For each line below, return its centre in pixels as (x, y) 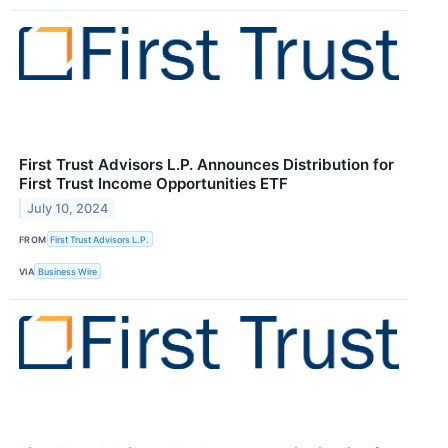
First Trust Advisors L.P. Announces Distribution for (206, 165)
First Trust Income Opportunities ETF (153, 184)
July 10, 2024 (68, 208)
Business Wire (68, 271)
